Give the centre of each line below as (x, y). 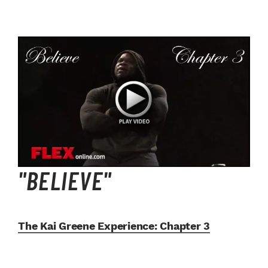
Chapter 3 (183, 226)
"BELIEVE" (65, 180)
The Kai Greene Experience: (88, 226)
